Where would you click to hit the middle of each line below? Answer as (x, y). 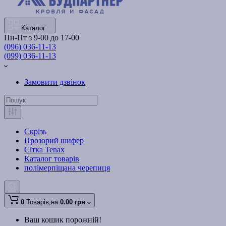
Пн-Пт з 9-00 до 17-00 (42, 38)
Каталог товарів (52, 159)
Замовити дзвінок (55, 82)
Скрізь (35, 132)
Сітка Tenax (44, 150)
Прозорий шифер (54, 141)
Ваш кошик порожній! (63, 220)
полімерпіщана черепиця (67, 168)
